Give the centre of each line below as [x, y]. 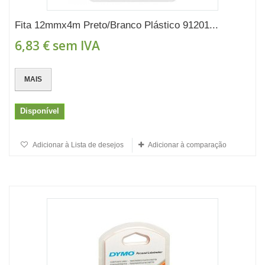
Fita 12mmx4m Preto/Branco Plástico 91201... [117, 25]
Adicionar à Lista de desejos [77, 145]
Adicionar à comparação [187, 145]
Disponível [40, 111]
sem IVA [75, 46]
